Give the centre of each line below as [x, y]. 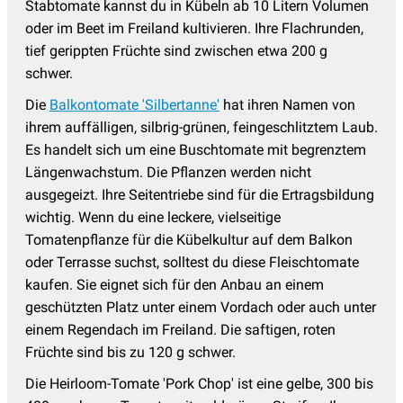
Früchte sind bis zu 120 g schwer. [130, 353]
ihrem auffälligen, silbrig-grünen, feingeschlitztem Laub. [201, 128]
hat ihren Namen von [287, 105]
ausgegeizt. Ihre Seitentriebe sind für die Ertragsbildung [200, 195]
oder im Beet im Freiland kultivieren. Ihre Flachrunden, [194, 29]
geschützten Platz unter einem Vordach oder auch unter [201, 308]
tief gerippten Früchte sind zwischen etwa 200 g [176, 51]
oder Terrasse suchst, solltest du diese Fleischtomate [192, 263]
